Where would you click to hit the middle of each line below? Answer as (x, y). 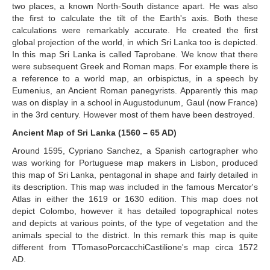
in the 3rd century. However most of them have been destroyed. (133, 114)
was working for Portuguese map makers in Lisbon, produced (135, 162)
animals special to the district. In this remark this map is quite (135, 235)
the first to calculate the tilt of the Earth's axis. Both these (135, 18)
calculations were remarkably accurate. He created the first (135, 30)
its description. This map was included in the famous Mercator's (135, 187)
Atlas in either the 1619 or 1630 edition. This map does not (135, 199)
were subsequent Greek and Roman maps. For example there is (135, 66)
